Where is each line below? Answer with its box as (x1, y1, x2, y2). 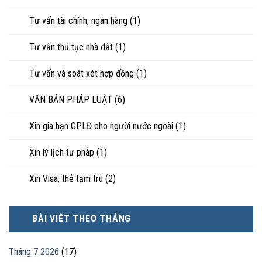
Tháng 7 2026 (9, 246, 59, 257)
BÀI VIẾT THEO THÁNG (32, 212, 132, 224)
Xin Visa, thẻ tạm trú (29, 173, 103, 184)
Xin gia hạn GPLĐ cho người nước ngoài (29, 120, 173, 132)
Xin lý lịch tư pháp (29, 146, 94, 158)
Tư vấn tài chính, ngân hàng (29, 15, 127, 26)
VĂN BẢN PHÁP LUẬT (29, 94, 112, 105)
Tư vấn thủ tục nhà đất (29, 41, 113, 53)
